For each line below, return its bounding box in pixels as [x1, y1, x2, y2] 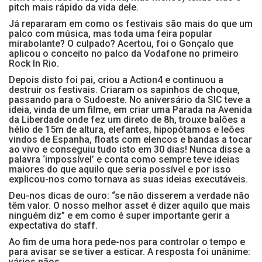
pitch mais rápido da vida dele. [9, 2, 139, 13]
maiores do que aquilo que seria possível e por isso [9, 164, 231, 175]
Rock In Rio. [9, 58, 59, 70]
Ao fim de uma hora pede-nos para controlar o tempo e [9, 236, 245, 248]
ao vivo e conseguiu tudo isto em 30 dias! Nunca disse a [9, 144, 250, 156]
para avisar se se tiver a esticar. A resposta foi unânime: [9, 246, 250, 258]
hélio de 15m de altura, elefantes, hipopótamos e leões [9, 124, 245, 136]
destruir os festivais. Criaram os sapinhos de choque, [9, 84, 240, 96]
